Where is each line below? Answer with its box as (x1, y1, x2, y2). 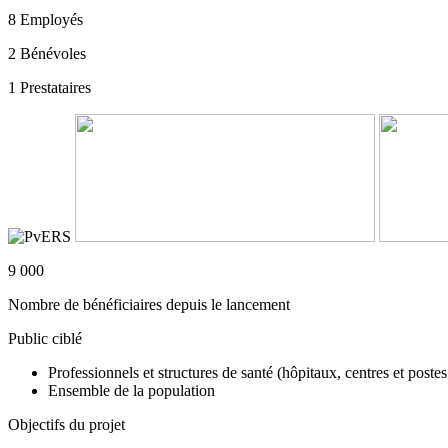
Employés (20, 10, 83, 28)
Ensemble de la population (48, 381, 215, 399)
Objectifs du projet (8, 415, 125, 433)
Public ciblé (8, 329, 82, 347)
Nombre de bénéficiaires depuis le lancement (8, 295, 290, 313)
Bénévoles (20, 44, 86, 62)
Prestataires (20, 78, 91, 96)
